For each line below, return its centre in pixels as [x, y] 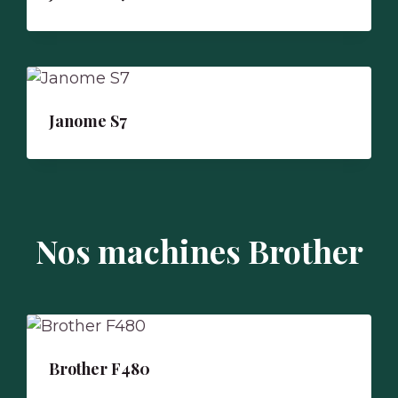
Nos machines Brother [199, 251]
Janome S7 [88, 121]
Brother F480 [100, 369]
